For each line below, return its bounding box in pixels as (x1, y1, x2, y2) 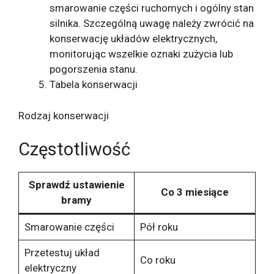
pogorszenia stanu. (50, 63, 138, 76)
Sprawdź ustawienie (28, 179, 125, 191)
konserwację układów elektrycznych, (50, 32, 217, 45)
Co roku (139, 254, 176, 267)
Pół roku (139, 221, 178, 234)
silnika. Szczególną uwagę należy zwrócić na (50, 17, 254, 30)
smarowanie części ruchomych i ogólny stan (50, 2, 254, 15)
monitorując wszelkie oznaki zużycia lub (50, 48, 233, 61)
